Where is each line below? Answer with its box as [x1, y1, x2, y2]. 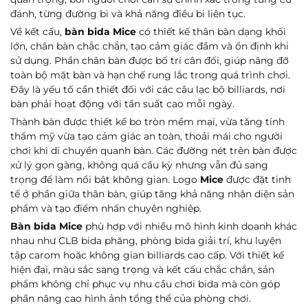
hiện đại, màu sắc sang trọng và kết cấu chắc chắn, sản [10, 263, 274, 276]
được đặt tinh [223, 173, 291, 186]
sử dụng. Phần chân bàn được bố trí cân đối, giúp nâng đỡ [10, 54, 289, 67]
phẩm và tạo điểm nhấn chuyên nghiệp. [10, 202, 201, 214]
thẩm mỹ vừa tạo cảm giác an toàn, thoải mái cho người [10, 130, 283, 142]
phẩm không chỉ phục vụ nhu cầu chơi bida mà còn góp [10, 278, 280, 290]
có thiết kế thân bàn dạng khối [136, 25, 286, 38]
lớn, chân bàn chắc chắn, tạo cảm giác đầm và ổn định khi [10, 40, 289, 52]
